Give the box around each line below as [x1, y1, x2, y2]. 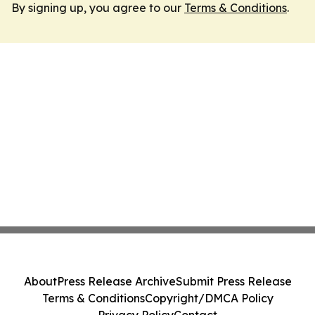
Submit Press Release [175, 274, 292, 288]
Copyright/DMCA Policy [144, 291, 274, 305]
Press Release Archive [56, 274, 176, 288]
